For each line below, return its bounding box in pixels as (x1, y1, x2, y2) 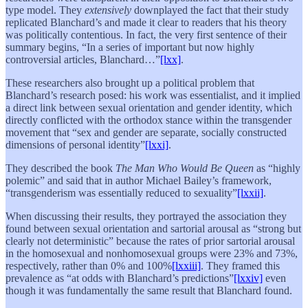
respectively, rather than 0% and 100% (5, 259, 172, 272)
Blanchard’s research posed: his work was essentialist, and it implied (5, 89, 300, 101)
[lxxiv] (234, 272, 263, 284)
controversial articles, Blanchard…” (5, 53, 160, 65)
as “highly (254, 162, 300, 174)
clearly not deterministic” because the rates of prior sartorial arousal (5, 234, 295, 247)
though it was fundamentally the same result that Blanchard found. (5, 284, 292, 296)
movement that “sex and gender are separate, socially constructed (5, 126, 287, 138)
